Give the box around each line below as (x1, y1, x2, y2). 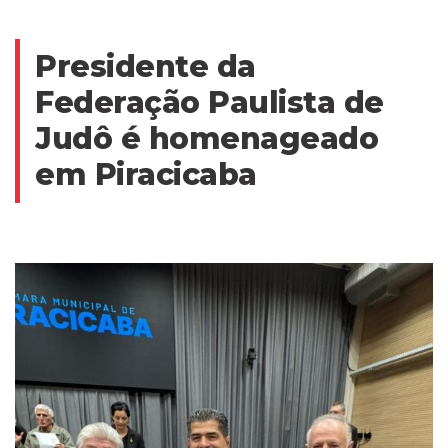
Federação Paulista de (35, 84, 384, 122)
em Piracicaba (35, 156, 257, 194)
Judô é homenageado (35, 120, 378, 158)
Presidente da (35, 48, 256, 86)
